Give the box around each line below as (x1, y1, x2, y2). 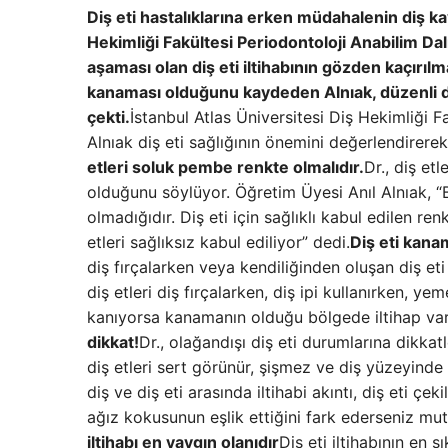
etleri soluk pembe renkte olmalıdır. (87, 156, 364, 177)
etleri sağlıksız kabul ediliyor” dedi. (87, 231, 350, 252)
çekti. (87, 106, 130, 127)
